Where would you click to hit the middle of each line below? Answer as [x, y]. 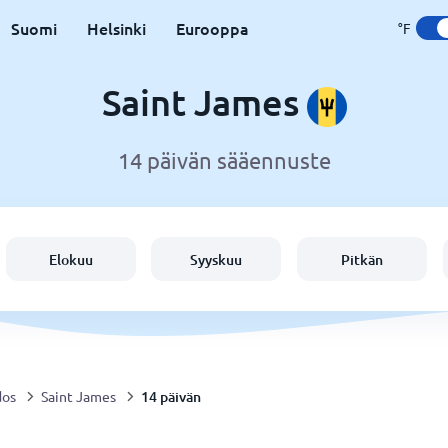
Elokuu [70, 259]
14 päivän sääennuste [224, 160]
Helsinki [116, 28]
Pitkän [362, 259]
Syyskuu [216, 259]
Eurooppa [212, 28]
